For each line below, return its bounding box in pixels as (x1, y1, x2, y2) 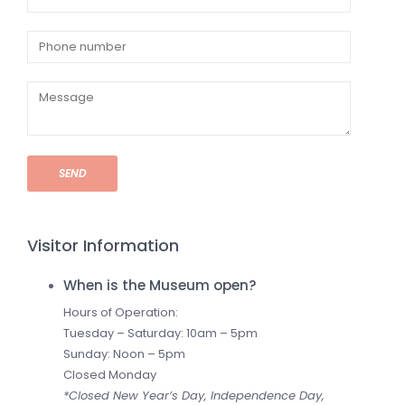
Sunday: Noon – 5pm (63, 344, 185, 363)
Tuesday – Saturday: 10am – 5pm (63, 324, 258, 342)
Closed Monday (63, 365, 156, 383)
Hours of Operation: (63, 303, 178, 321)
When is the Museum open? (63, 275, 257, 295)
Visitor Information (27, 233, 179, 257)
